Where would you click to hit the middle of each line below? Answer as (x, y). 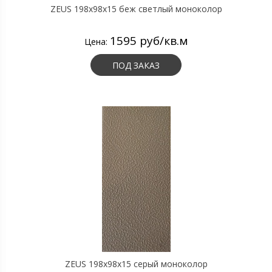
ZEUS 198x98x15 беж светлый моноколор (136, 9)
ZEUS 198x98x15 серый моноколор (136, 264)
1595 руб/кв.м (149, 41)
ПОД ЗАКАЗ (136, 65)
